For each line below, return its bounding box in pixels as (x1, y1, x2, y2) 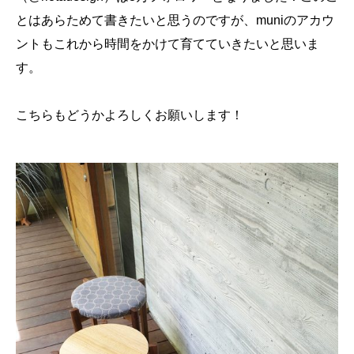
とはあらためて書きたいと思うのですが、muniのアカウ (16, 13, 334, 27)
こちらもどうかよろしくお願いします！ (16, 108, 243, 122)
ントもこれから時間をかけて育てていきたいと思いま (16, 37, 319, 51)
